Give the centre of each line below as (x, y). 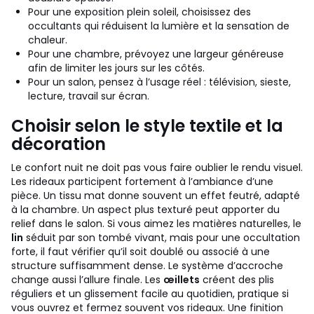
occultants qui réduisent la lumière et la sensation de (159, 26)
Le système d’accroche (226, 266)
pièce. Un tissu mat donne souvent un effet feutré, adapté (156, 196)
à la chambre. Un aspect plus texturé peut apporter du (145, 210)
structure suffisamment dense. (88, 266)
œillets (182, 280)
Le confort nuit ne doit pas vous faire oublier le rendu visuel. (157, 168)
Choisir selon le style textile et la (147, 126)
